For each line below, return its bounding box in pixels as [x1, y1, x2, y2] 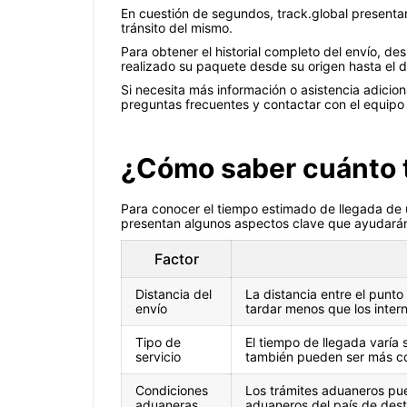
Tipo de [135, 334, 181, 351]
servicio [135, 349, 181, 365]
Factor [154, 250, 199, 269]
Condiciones [135, 382, 208, 399]
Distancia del [135, 286, 212, 303]
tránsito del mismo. [121, 20, 233, 36]
